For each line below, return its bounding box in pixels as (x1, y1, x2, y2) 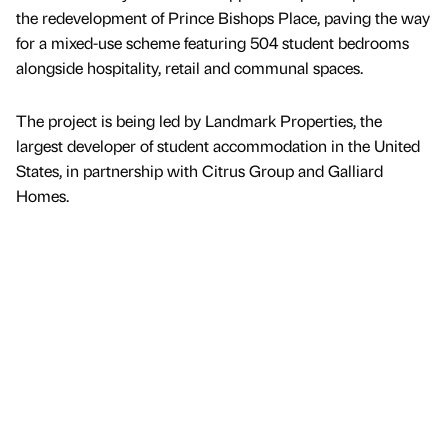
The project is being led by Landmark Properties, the (16, 110, 382, 132)
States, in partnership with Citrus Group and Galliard (16, 160, 383, 182)
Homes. (16, 185, 69, 207)
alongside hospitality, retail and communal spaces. (16, 57, 363, 79)
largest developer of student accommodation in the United (16, 135, 420, 157)
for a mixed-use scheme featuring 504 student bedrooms (16, 32, 409, 54)
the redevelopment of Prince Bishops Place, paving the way (16, 7, 430, 29)
